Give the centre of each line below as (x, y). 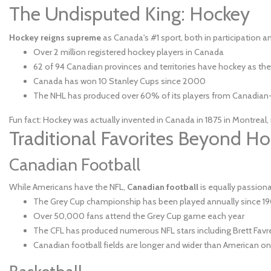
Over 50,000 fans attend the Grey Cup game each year (139, 216)
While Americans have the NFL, (68, 187)
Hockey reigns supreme (55, 38)
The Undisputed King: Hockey (129, 14)
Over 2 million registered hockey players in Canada (129, 52)
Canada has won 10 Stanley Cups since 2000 (119, 81)
